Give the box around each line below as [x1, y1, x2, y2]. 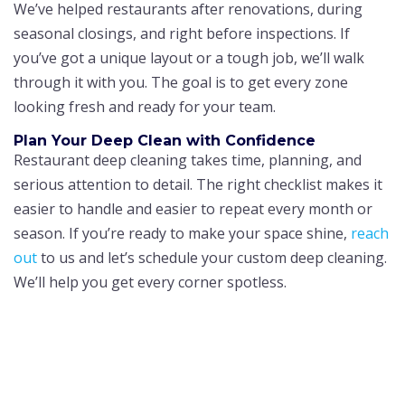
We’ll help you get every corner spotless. [14, 271, 287, 292]
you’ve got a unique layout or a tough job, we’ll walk [14, 47, 364, 68]
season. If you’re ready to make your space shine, [14, 222, 351, 243]
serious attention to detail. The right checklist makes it [14, 174, 382, 194]
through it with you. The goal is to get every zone [14, 71, 348, 92]
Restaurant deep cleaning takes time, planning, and [14, 149, 362, 170]
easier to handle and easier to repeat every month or [14, 198, 372, 219]
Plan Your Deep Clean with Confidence [14, 131, 316, 149]
